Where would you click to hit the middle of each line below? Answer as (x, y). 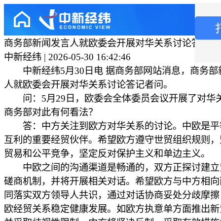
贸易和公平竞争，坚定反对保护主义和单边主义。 (107, 154)
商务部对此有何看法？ (51, 112)
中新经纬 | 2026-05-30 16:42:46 (67, 57)
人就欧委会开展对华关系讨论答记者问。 (88, 85)
